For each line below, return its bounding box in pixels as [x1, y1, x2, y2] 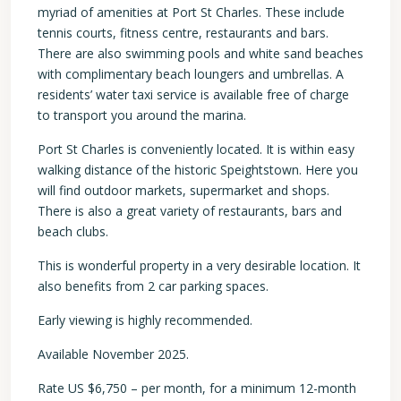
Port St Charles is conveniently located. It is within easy [38, 141, 354, 158]
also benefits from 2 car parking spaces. [38, 277, 269, 294]
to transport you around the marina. [38, 107, 246, 124]
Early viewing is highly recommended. [38, 311, 252, 328]
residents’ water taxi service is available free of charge [38, 86, 349, 103]
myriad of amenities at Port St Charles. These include [38, 4, 345, 21]
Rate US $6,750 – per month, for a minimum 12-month [38, 380, 356, 397]
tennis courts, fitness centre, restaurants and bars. [38, 24, 328, 41]
